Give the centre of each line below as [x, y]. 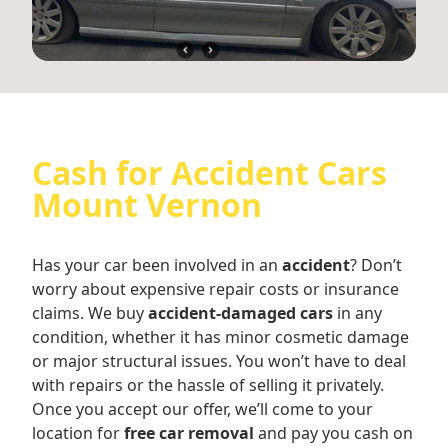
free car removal [189, 433]
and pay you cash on [333, 433]
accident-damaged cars [240, 313]
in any [357, 313]
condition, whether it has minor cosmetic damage [220, 337]
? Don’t [376, 265]
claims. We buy [90, 313]
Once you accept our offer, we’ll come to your [202, 409]
